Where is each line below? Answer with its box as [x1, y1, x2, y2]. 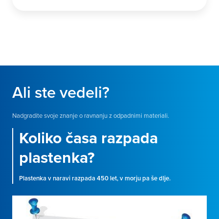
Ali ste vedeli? [12, 81, 109, 104]
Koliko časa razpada [19, 126, 158, 149]
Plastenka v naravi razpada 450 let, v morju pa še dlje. [19, 174, 171, 183]
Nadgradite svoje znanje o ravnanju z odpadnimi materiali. [12, 111, 169, 120]
